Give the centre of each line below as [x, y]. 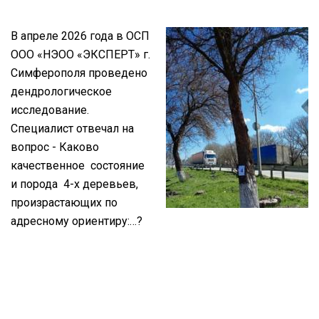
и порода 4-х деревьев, [74, 184]
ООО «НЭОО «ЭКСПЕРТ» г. [80, 54]
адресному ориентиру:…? [77, 221]
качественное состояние [78, 165]
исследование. [50, 110]
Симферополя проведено [79, 73]
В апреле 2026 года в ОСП [80, 36]
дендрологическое [61, 91]
